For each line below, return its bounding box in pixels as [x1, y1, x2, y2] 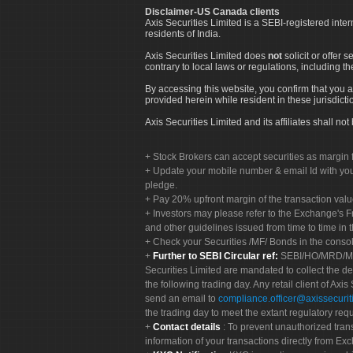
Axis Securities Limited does [145, 50, 268, 61]
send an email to [145, 292, 218, 304]
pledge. [145, 179, 177, 191]
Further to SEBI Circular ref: [153, 250, 278, 262]
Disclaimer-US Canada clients [145, 6, 280, 17]
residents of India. [145, 28, 221, 39]
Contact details [153, 321, 223, 333]
